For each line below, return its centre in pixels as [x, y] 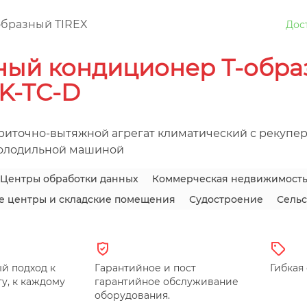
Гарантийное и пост [145, 268]
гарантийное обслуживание [166, 282]
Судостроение [226, 200]
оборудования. [132, 296]
